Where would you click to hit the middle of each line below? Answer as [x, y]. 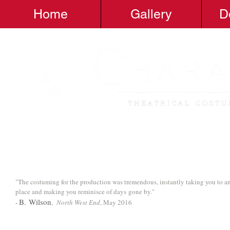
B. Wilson [35, 202]
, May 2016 [116, 202]
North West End [78, 202]
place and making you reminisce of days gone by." [85, 191]
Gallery [151, 14]
